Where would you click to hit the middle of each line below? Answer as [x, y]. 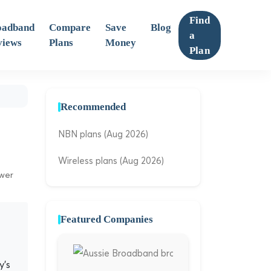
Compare [70, 28]
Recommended [93, 107]
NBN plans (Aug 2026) [103, 134]
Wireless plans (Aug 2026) [111, 161]
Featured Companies [107, 219]
